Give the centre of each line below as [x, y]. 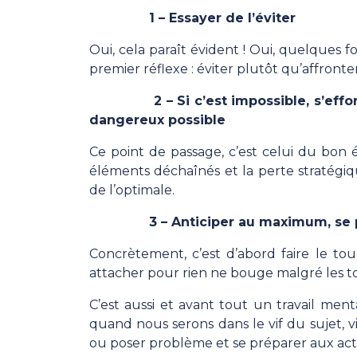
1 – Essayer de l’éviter [194, 18]
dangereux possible [157, 120]
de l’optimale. [132, 190]
